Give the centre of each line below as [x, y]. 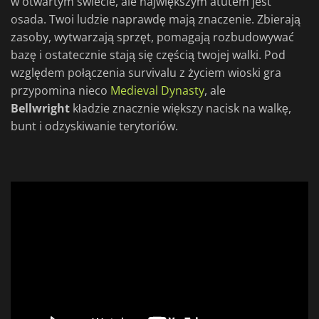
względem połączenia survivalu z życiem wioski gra [146, 73]
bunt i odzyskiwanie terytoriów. [94, 126]
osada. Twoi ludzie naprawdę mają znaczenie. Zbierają [156, 20]
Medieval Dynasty [157, 91]
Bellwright [40, 109]
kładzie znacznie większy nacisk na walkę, [181, 109]
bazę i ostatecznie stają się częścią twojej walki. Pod [148, 55]
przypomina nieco [61, 91]
